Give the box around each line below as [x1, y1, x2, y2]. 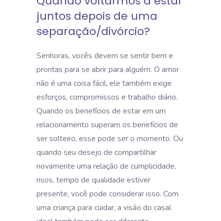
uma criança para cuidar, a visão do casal [37, 202, 171, 213]
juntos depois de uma [37, 8, 157, 24]
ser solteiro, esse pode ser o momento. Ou [37, 133, 183, 144]
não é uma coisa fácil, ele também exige [37, 77, 172, 89]
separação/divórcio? [37, 23, 153, 39]
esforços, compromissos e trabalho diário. [37, 91, 178, 103]
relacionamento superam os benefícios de [37, 119, 178, 130]
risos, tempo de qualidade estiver [37, 174, 150, 185]
